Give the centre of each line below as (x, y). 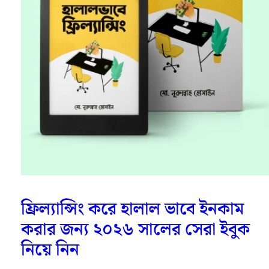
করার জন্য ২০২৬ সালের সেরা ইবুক (135, 229)
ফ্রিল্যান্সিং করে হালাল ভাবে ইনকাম (132, 209)
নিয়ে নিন (50, 250)
